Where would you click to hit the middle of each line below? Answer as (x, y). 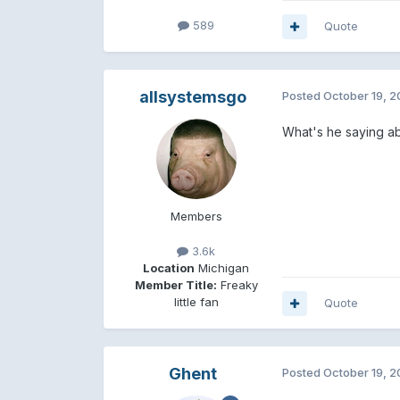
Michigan (222, 268)
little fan (196, 302)
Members (196, 217)
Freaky (237, 285)
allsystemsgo (192, 97)
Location (169, 268)
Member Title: (175, 285)
